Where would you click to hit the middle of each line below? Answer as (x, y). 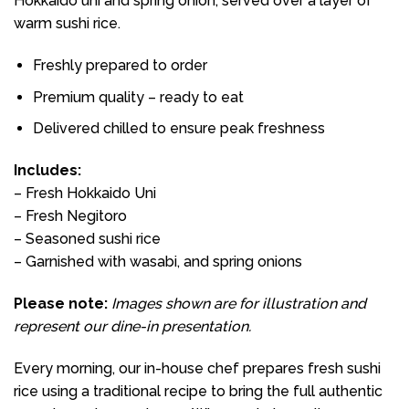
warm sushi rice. (67, 24)
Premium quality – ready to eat (138, 97)
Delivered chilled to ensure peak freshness (178, 129)
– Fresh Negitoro (72, 216)
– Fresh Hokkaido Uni (85, 194)
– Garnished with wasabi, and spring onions (158, 262)
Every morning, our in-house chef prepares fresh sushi (197, 368)
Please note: (61, 303)
